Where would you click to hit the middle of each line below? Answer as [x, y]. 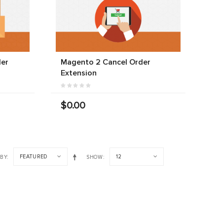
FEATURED [34, 156]
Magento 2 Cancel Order [105, 62]
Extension [78, 73]
